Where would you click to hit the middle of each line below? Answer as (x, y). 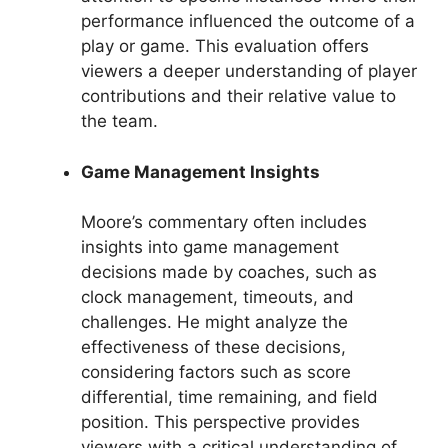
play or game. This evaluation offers (225, 46)
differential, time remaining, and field (229, 397)
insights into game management (210, 247)
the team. (119, 121)
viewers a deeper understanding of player (249, 71)
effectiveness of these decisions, (213, 347)
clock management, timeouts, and (217, 297)
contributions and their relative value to (238, 96)
